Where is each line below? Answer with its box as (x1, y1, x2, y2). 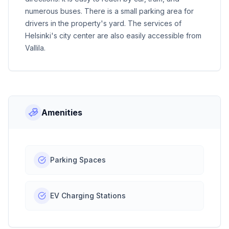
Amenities (41, 107, 82, 118)
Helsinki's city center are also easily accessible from (25, 31, 201, 40)
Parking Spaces (50, 155, 106, 165)
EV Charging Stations (50, 191, 126, 200)
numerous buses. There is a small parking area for (25, 7, 194, 16)
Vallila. (25, 43, 45, 53)
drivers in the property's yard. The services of (25, 19, 181, 28)
